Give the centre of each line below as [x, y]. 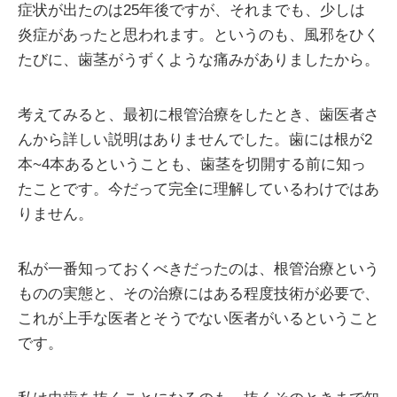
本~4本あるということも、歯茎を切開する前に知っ [192, 164]
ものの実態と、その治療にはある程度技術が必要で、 [198, 294]
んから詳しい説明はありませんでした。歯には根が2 [195, 140]
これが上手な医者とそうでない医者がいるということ [198, 319]
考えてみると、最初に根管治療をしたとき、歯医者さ [198, 115]
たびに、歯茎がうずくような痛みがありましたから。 [198, 60]
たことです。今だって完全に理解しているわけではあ [198, 189]
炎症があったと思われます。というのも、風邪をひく [198, 35]
